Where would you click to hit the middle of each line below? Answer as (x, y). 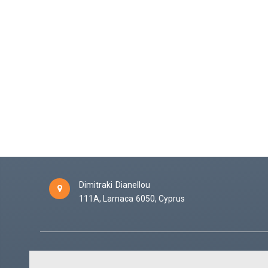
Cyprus (172, 199)
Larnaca (118, 199)
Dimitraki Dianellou (114, 185)
